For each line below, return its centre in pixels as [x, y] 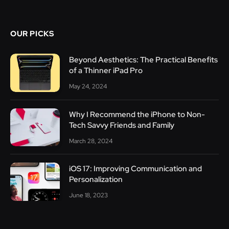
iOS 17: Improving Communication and [135, 169]
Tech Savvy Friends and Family [122, 125]
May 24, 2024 [88, 86]
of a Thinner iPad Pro [106, 70]
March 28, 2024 [91, 141]
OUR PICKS [32, 33]
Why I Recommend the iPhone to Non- [137, 114]
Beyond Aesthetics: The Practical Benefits [143, 60]
